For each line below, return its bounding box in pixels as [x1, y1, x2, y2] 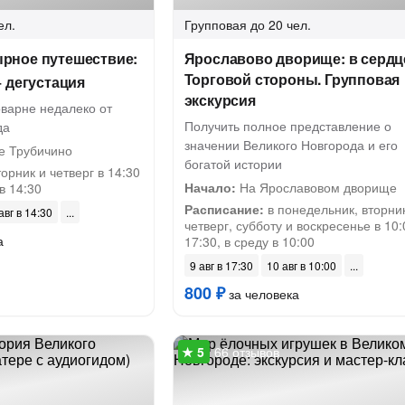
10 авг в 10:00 [266, 258, 336, 273]
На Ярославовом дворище [235, 178, 397, 196]
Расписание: [184, 200, 264, 218]
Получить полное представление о [184, 117, 391, 135]
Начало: [184, 178, 236, 196]
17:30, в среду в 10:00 [184, 232, 315, 250]
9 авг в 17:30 [189, 258, 253, 273]
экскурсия [184, 89, 256, 110]
